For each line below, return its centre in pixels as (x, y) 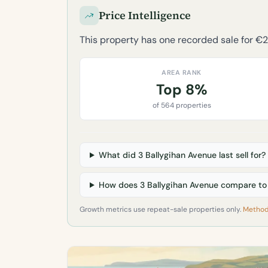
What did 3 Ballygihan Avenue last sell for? (182, 155)
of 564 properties (182, 105)
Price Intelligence (145, 15)
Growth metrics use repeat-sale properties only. (161, 209)
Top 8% (182, 89)
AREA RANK (182, 72)
